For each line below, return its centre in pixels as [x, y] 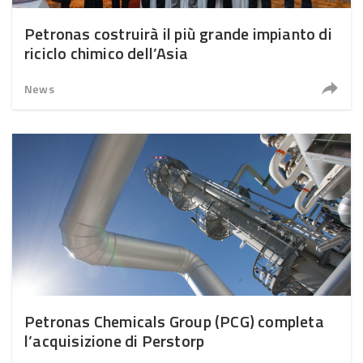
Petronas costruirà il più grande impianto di [178, 34]
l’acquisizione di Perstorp [115, 341]
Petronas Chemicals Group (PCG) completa [174, 321]
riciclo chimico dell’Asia [106, 53]
